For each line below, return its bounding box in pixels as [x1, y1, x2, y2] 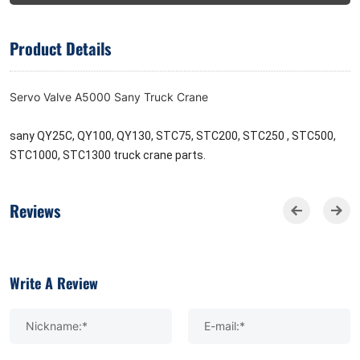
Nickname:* [26, 318, 88, 334]
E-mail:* [204, 318, 245, 334]
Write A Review [10, 270, 98, 295]
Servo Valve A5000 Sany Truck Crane [10, 89, 208, 105]
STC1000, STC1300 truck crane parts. [10, 149, 206, 162]
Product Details [10, 35, 111, 62]
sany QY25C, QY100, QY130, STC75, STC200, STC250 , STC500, [10, 129, 336, 143]
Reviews [10, 197, 60, 224]
